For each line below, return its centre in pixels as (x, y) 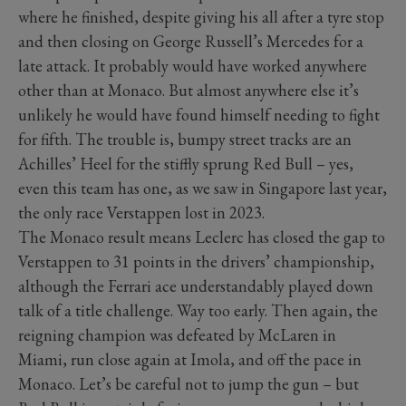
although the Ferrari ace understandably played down (196, 286)
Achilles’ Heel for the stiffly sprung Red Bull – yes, (186, 164)
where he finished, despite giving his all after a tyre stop (201, 17)
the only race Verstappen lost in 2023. (141, 213)
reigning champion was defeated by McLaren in (177, 335)
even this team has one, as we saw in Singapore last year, (203, 188)
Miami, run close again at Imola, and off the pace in (190, 360)
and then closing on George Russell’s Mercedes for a (191, 42)
